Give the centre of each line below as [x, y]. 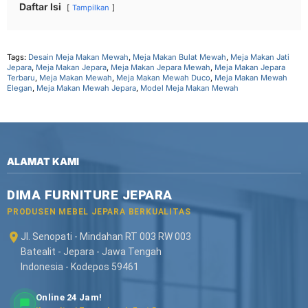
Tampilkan [91, 8]
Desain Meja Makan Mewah [78, 57]
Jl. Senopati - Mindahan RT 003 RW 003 [106, 236]
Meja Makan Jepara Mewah [161, 68]
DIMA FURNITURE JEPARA [90, 195]
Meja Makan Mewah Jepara [86, 88]
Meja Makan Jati [260, 57]
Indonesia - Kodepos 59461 [80, 266]
